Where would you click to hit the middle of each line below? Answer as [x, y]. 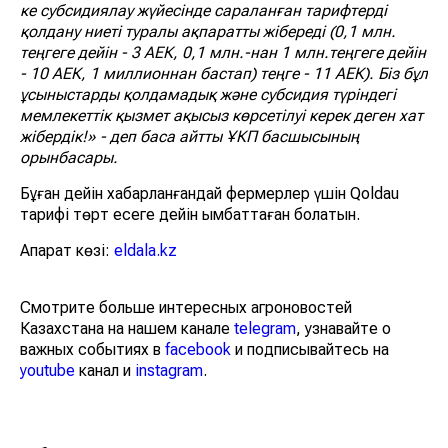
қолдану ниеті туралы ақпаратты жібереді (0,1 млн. [208, 31]
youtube [47, 370]
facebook [198, 349]
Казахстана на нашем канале [127, 328]
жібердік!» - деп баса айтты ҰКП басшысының [189, 136]
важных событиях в [92, 349]
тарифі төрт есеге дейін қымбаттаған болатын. [190, 214]
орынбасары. [69, 157]
